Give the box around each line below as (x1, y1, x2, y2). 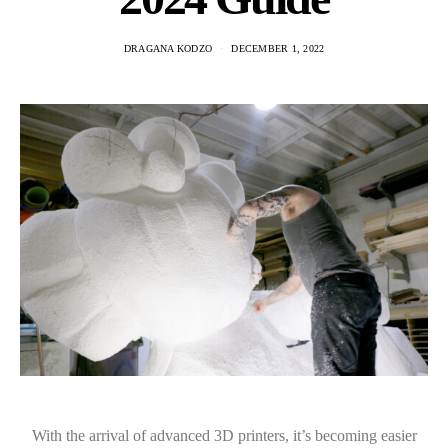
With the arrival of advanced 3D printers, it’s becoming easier (31, 426, 417, 444)
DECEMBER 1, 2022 (231, 43, 325, 54)
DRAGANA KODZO (123, 43, 212, 54)
